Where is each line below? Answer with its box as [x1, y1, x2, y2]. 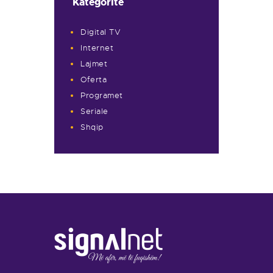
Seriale [80, 106, 108, 117]
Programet [80, 90, 123, 101]
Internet [80, 43, 113, 54]
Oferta [80, 74, 107, 85]
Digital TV [80, 27, 121, 38]
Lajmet [80, 58, 107, 69]
